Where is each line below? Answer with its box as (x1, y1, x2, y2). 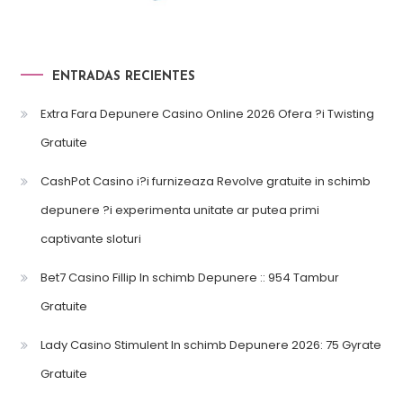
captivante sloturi (40, 229, 141, 247)
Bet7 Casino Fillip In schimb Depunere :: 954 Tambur (40, 268, 339, 286)
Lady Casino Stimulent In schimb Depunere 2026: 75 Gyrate (40, 336, 381, 354)
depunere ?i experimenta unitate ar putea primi (40, 201, 319, 219)
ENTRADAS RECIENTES (51, 69, 195, 84)
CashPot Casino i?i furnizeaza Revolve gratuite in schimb (40, 172, 371, 190)
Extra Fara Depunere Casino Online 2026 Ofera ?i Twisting (40, 104, 374, 122)
